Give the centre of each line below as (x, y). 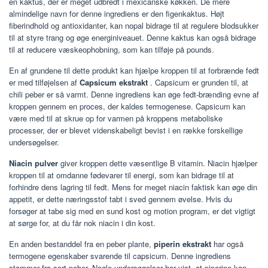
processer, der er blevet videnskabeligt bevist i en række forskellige (126, 130)
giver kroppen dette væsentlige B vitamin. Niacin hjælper (158, 163)
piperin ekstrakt (182, 244)
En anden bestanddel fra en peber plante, (81, 244)
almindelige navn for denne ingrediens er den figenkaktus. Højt (117, 14)
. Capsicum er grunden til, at (198, 83)
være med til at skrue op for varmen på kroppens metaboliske (116, 118)
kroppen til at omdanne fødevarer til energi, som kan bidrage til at (121, 175)
